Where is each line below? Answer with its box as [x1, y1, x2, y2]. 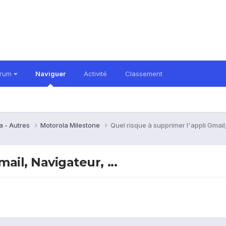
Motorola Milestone [40, 121, 101, 129]
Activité [84, 70, 107, 78]
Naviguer [35, 70, 66, 78]
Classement [125, 70, 162, 78]
